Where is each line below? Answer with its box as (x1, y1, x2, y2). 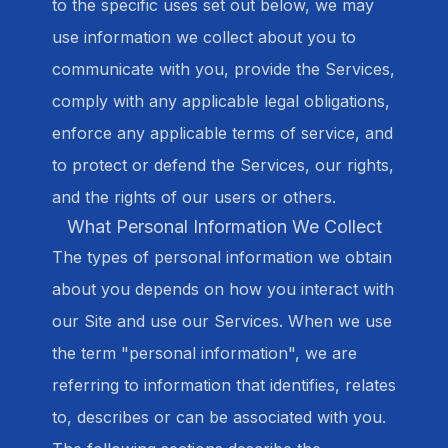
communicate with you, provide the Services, (52, 59, 395, 79)
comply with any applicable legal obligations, (52, 91, 390, 111)
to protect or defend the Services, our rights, (52, 155, 394, 175)
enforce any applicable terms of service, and (52, 123, 393, 143)
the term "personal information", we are (52, 343, 357, 363)
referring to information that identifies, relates (52, 375, 396, 395)
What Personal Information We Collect (66, 216, 382, 237)
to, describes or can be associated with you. (52, 407, 386, 427)
